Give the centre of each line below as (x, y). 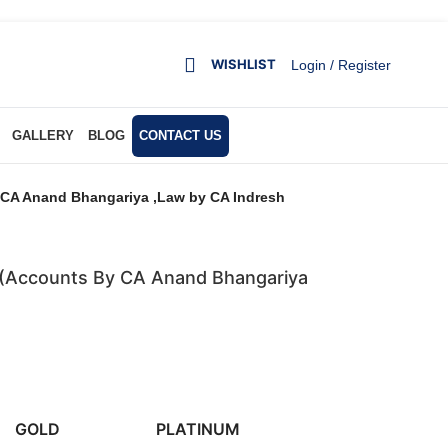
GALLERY (42, 135)
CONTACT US (180, 135)
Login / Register (340, 64)
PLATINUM (198, 429)
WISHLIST (243, 64)
